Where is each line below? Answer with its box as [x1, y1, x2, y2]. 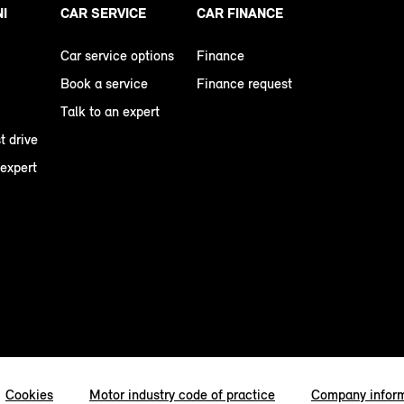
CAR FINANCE [197, 4, 283, 22]
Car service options [60, 46, 174, 64]
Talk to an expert [60, 102, 160, 120]
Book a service [60, 74, 148, 92]
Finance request [197, 74, 292, 92]
